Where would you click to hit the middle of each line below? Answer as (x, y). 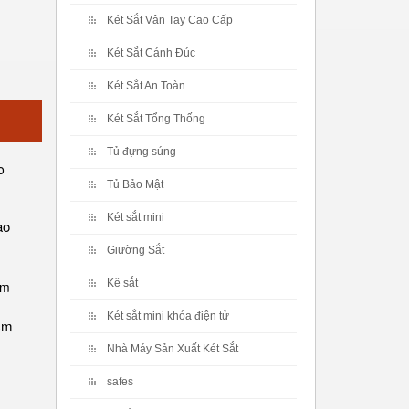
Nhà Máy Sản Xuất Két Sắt (173, 349)
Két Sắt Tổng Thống (156, 119)
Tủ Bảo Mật (135, 184)
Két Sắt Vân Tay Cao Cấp (170, 20)
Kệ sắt (122, 283)
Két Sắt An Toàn (146, 86)
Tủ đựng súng (142, 152)
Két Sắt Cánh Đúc (151, 53)
